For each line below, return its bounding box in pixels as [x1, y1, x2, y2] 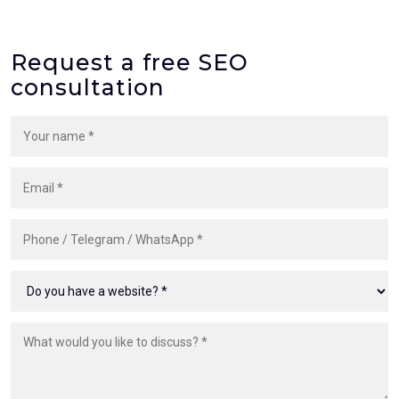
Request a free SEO [11, 49, 248, 77]
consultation [11, 74, 165, 102]
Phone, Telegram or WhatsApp [10, 221, 188, 238]
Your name [10, 118, 74, 134]
